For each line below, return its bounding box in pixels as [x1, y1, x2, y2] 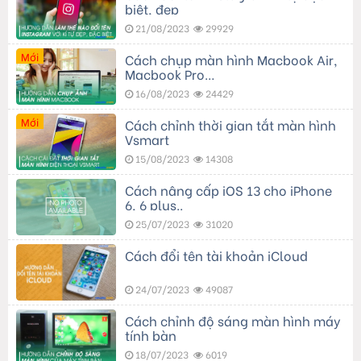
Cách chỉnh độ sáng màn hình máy [125, 310, 341, 330]
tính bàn [125, 325, 176, 344]
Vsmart [125, 129, 169, 148]
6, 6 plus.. [125, 194, 183, 214]
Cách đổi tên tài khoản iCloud [125, 245, 308, 264]
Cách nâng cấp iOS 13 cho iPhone [125, 180, 332, 199]
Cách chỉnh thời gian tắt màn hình [125, 114, 336, 134]
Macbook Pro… [125, 64, 215, 83]
